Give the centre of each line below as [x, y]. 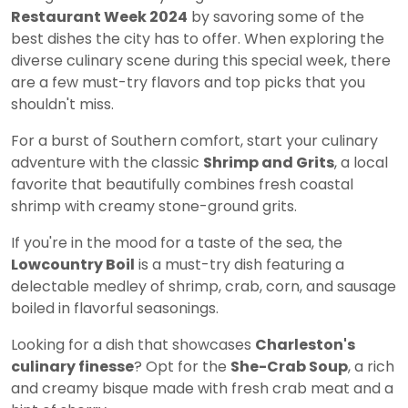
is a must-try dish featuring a [240, 264]
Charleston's [305, 344]
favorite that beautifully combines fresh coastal [182, 184]
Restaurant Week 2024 [99, 16]
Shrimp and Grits [269, 162]
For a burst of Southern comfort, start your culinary [194, 140]
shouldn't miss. [62, 104]
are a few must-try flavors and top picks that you [188, 82]
